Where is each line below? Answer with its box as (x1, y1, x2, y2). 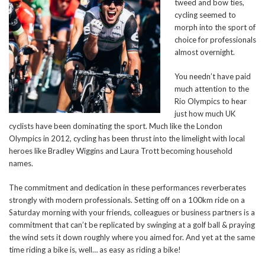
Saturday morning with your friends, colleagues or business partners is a (9, 208, 255, 217)
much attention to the (174, 84, 249, 93)
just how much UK (174, 109, 235, 118)
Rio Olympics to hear (174, 96, 247, 106)
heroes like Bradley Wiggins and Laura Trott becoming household (9, 146, 232, 156)
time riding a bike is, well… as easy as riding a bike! (9, 245, 181, 254)
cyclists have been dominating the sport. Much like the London (9, 121, 222, 131)
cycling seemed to (174, 10, 236, 20)
